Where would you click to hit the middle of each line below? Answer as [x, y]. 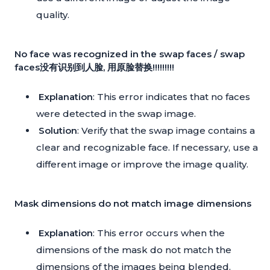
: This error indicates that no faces [171, 97]
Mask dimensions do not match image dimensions [133, 204]
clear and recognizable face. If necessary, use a [147, 148]
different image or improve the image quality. [142, 165]
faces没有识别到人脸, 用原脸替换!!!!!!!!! [94, 67]
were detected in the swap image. [116, 114]
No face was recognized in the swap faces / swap [130, 54]
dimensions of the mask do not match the [134, 250]
